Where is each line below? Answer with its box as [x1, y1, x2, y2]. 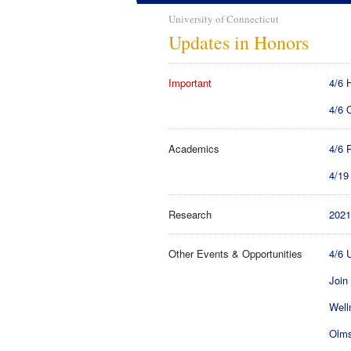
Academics [168, 141, 219, 156]
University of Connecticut [168, 12, 279, 26]
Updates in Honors [168, 30, 309, 55]
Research [168, 207, 212, 222]
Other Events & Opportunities [168, 246, 302, 261]
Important [168, 75, 212, 90]
